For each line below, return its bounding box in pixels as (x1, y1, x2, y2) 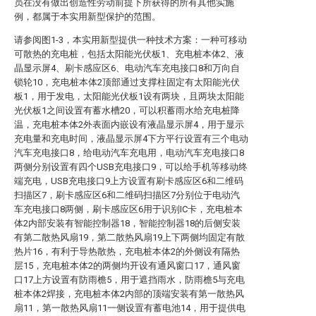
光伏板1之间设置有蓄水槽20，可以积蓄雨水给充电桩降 (14, 105, 240, 116)
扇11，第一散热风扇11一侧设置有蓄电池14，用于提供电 (14, 303, 245, 313)
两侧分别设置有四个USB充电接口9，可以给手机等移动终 (14, 162, 248, 172)
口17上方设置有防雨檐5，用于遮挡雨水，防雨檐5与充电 (14, 274, 245, 285)
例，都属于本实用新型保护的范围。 (14, 11, 161, 22)
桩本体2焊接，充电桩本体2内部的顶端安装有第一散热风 (14, 288, 244, 299)
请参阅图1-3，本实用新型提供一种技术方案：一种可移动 (14, 35, 247, 45)
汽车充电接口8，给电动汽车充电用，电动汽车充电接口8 (14, 147, 244, 158)
